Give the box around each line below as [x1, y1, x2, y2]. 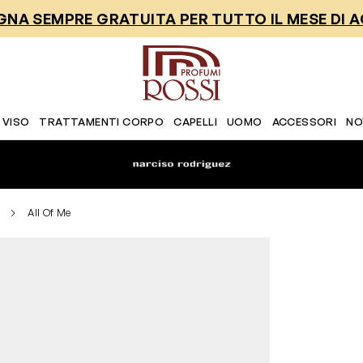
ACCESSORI [271, 115, 337, 128]
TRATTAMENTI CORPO [39, 115, 164, 128]
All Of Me [28, 207, 71, 219]
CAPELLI [173, 115, 217, 128]
